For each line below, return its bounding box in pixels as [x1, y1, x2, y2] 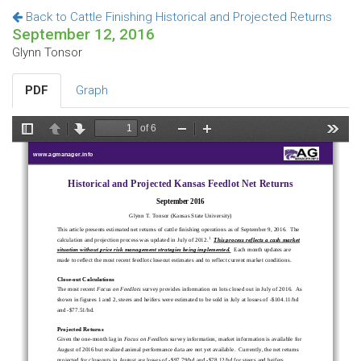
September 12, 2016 [12, 25, 155, 44]
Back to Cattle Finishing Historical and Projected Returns [23, 10, 332, 24]
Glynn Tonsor [12, 45, 82, 60]
